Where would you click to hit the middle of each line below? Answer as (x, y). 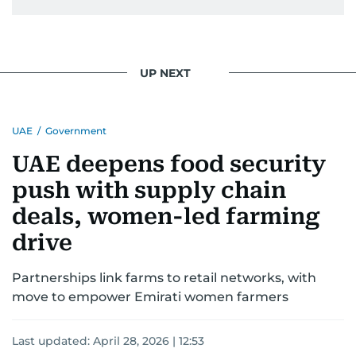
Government (76, 131)
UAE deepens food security (169, 164)
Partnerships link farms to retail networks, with (164, 278)
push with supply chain (149, 190)
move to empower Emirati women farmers (150, 297)
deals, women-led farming (166, 217)
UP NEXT (165, 73)
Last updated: (52, 341)
